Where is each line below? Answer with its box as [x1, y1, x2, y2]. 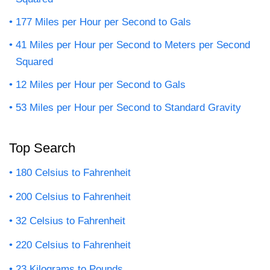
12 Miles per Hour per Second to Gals [16, 78, 186, 90]
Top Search [9, 140, 75, 155]
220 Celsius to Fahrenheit [16, 239, 131, 251]
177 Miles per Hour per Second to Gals [16, 16, 191, 28]
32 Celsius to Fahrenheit [16, 215, 125, 227]
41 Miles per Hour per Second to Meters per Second [16, 39, 250, 51]
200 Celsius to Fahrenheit [16, 190, 131, 202]
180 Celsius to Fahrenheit [16, 166, 131, 178]
